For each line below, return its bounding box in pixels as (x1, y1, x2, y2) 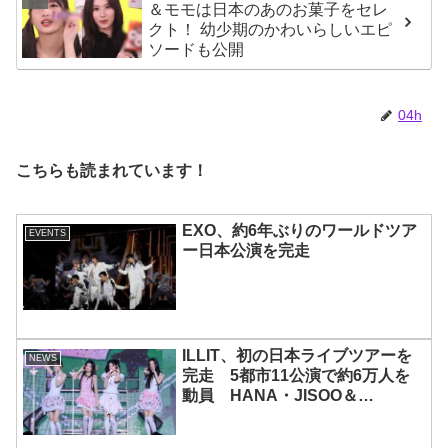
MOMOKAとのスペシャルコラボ (182, 407, 417, 425)
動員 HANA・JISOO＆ (182, 387, 359, 405)
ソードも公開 (148, 41, 245, 59)
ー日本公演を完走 (182, 241, 311, 259)
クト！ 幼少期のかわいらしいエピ (148, 21, 393, 39)
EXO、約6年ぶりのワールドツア (182, 221, 418, 239)
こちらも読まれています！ (16, 161, 208, 179)
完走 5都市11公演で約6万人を (182, 367, 411, 385)
